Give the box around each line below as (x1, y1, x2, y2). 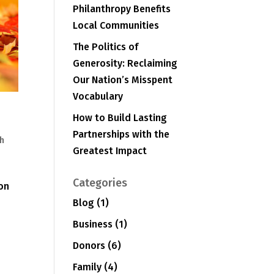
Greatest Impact (73, 145, 147, 157)
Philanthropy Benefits (73, 3, 171, 15)
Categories (73, 176, 128, 190)
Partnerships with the (73, 128, 170, 140)
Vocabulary (73, 91, 124, 102)
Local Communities (73, 20, 160, 31)
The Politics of (73, 41, 139, 53)
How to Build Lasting (73, 112, 168, 124)
